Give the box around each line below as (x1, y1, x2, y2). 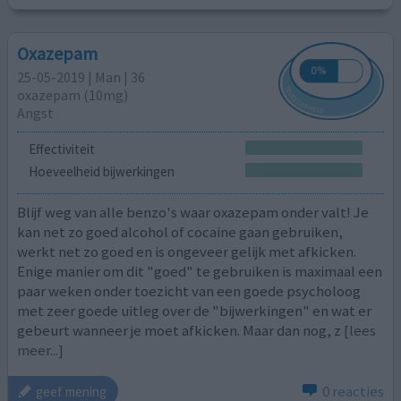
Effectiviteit (28, 140, 95, 158)
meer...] (17, 339, 64, 360)
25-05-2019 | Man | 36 (17, 68, 146, 87)
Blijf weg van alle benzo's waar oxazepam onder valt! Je (17, 201, 370, 222)
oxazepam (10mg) (17, 86, 129, 105)
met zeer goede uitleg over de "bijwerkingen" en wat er (17, 300, 372, 320)
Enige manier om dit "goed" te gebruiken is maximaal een (17, 260, 383, 281)
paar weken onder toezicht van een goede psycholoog (17, 280, 362, 301)
